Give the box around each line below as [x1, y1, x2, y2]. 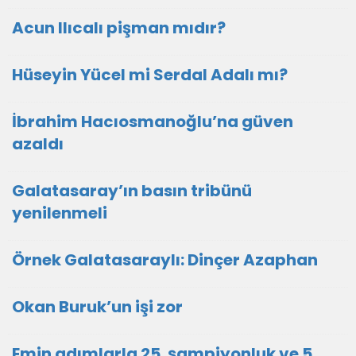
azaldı [12, 133, 64, 155]
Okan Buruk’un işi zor [12, 296, 183, 318]
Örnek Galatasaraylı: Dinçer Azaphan [12, 249, 318, 271]
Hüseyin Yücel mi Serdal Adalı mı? [12, 64, 288, 86]
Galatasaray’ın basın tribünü [12, 180, 252, 202]
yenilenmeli [12, 202, 107, 224]
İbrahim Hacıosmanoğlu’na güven [12, 110, 293, 133]
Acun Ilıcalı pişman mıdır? [12, 17, 226, 39]
